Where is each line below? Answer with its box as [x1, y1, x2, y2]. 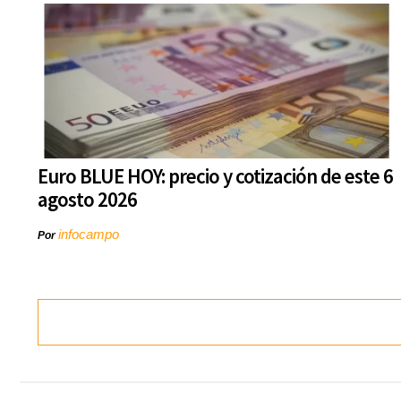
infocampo [58, 226, 119, 243]
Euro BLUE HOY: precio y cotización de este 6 [38, 163, 393, 190]
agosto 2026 [38, 186, 137, 213]
